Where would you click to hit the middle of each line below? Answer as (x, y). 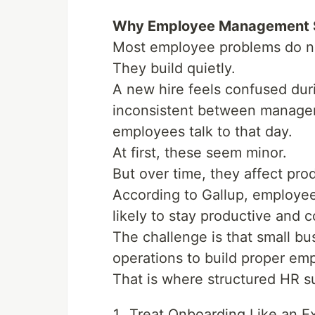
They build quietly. (174, 68)
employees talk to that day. (202, 131)
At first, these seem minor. (200, 153)
